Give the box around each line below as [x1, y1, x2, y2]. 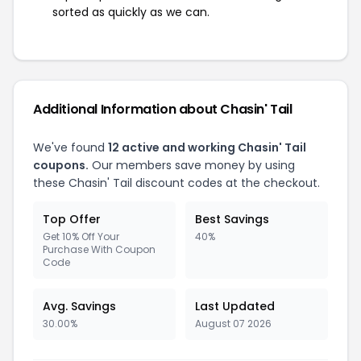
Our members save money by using [89, 157, 295, 173]
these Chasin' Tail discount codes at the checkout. [33, 175, 320, 191]
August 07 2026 [195, 317, 272, 330]
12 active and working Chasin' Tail [108, 139, 306, 156]
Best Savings [195, 211, 269, 227]
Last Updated [195, 298, 275, 314]
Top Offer [43, 211, 101, 227]
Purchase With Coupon [43, 243, 156, 256]
